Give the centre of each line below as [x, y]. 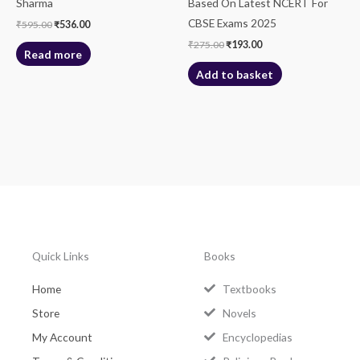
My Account [62, 337]
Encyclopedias [257, 337]
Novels [239, 313]
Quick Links [61, 256]
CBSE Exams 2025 [232, 22]
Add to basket [235, 74]
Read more [53, 54]
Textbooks [249, 288]
